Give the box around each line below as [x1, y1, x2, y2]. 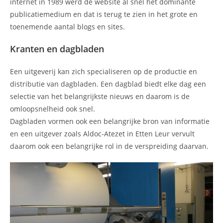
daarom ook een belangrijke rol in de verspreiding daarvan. [10, 141, 209, 151]
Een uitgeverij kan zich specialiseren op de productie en [10, 66, 197, 76]
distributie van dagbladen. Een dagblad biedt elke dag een [10, 79, 206, 89]
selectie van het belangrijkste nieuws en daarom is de [10, 91, 190, 101]
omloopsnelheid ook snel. [10, 104, 95, 113]
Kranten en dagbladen [10, 42, 104, 55]
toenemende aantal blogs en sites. [10, 21, 125, 31]
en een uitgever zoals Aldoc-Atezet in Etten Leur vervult [10, 128, 195, 138]
